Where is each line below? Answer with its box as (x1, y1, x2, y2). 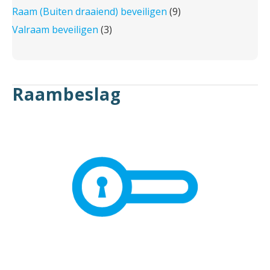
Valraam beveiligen (12, 23, 98, 37)
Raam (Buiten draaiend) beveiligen (12, 5, 167, 19)
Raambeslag (12, 83, 121, 106)
